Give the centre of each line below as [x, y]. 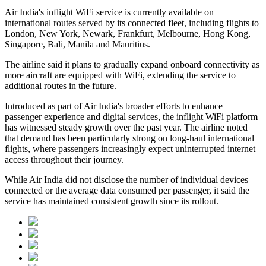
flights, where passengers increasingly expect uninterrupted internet [130, 149]
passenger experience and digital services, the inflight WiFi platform [131, 117]
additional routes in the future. [61, 86]
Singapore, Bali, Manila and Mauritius [76, 45]
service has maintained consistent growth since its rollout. [112, 201]
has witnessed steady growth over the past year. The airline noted [126, 128]
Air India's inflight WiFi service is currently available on [109, 12]
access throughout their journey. [64, 160]
